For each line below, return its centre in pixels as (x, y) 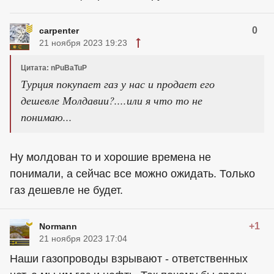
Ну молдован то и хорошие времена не (110, 157)
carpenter (59, 31)
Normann (58, 227)
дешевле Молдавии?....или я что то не (112, 101)
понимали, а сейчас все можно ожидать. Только (132, 174)
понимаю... (46, 117)
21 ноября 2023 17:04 (83, 239)
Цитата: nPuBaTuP (54, 68)
